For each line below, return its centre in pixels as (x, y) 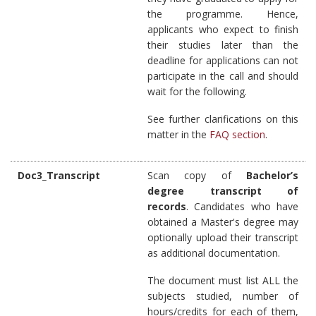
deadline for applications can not (223, 60)
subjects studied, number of (223, 296)
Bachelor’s (272, 175)
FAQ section (237, 134)
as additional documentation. (214, 253)
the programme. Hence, (223, 13)
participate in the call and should (223, 75)
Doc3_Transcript (59, 175)
